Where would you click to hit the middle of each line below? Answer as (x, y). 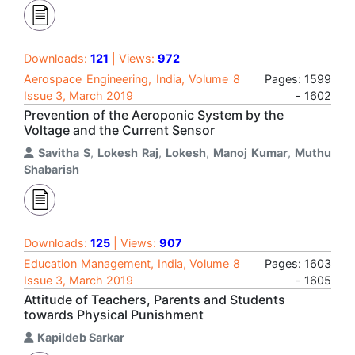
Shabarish (52, 169)
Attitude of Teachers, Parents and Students (155, 300)
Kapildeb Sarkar (81, 337)
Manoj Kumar (250, 153)
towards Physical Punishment (114, 315)
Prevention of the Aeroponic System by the (154, 115)
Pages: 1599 (298, 79)
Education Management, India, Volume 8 (132, 263)
